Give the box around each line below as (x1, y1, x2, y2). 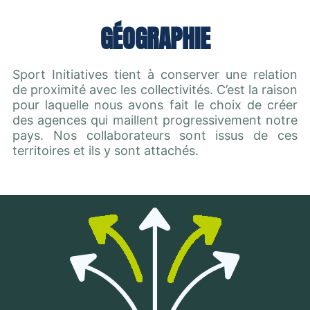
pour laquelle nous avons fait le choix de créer (12, 98, 298, 113)
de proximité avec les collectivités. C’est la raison (12, 82, 298, 98)
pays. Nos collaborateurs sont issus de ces (12, 128, 298, 143)
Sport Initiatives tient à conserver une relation (12, 67, 298, 82)
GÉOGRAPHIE (100, 20, 210, 58)
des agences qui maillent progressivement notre (12, 113, 298, 128)
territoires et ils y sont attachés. (12, 143, 199, 158)
